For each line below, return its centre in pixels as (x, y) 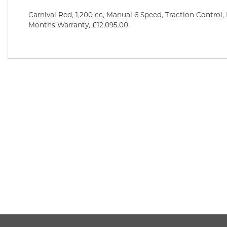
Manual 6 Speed (134, 15)
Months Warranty (59, 25)
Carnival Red (50, 15)
